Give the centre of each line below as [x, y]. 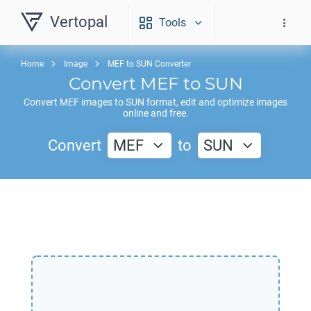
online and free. [155, 113]
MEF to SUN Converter [149, 64]
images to [102, 102]
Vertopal [79, 22]
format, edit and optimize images [216, 102]
